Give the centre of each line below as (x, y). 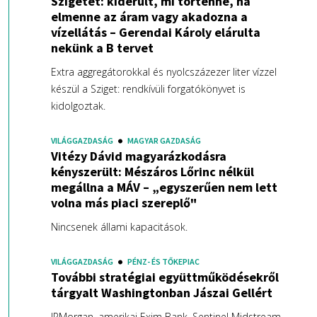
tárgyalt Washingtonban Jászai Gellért (161, 293)
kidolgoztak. (78, 106)
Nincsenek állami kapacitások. (119, 227)
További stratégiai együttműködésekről (165, 277)
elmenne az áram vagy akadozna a (149, 17)
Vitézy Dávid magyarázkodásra (138, 156)
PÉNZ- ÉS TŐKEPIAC (163, 262)
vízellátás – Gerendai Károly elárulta (155, 33)
